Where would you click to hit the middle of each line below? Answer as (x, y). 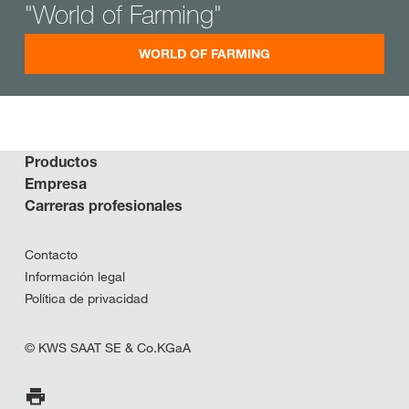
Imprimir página (69, 395)
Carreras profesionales (104, 206)
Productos (61, 162)
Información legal (75, 277)
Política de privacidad (86, 299)
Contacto (51, 255)
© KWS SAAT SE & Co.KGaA (108, 348)
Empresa (56, 184)
